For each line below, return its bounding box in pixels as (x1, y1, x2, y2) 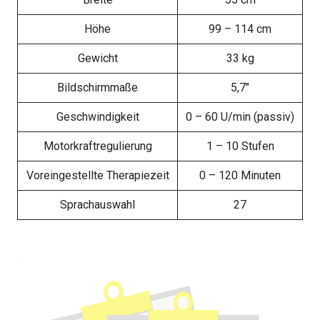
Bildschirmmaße (57, 81, 138, 95)
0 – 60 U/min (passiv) (186, 110, 294, 124)
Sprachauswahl (60, 198, 135, 212)
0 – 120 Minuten (199, 169, 281, 183)
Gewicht (77, 51, 118, 66)
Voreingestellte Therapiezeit (26, 169, 169, 183)
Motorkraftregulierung (43, 139, 152, 154)
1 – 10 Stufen (206, 139, 274, 154)
